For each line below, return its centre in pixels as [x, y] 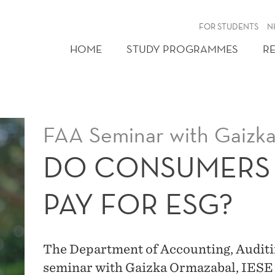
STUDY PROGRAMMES [182, 49]
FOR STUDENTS [229, 26]
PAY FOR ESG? [138, 204]
